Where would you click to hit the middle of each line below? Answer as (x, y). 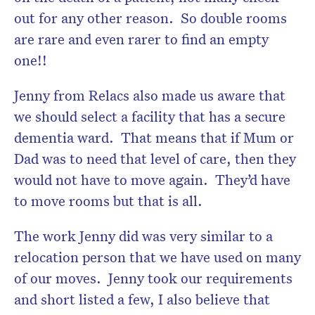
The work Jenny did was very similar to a (143, 235)
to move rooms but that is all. (108, 200)
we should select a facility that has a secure (150, 116)
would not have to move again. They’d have (152, 179)
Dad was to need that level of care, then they (155, 158)
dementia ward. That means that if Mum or (154, 137)
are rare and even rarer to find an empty (141, 38)
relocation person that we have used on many (157, 256)
